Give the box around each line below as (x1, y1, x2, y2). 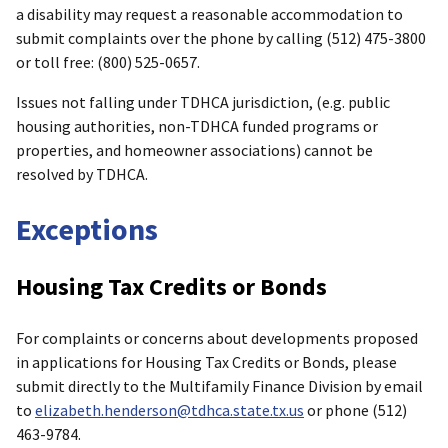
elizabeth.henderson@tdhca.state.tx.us (35, 399, 304, 420)
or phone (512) (304, 399, 407, 420)
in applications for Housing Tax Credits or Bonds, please (16, 351, 397, 372)
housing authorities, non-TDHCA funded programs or (16, 115, 378, 136)
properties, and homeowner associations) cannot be (16, 139, 373, 160)
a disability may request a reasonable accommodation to (16, 3, 403, 24)
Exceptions (16, 209, 158, 248)
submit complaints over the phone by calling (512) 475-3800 (16, 27, 426, 48)
